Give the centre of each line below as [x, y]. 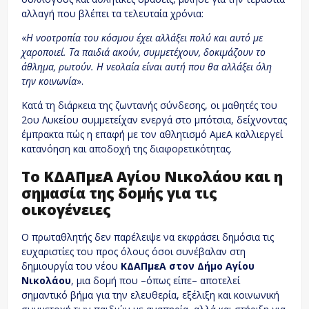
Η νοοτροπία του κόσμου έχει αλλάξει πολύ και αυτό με [144, 38]
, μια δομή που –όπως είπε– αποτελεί [156, 281]
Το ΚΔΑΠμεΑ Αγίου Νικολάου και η [152, 176]
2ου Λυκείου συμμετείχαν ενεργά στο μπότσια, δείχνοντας [154, 120]
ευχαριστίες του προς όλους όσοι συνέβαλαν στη [133, 252]
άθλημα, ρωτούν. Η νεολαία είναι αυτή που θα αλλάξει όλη [147, 67]
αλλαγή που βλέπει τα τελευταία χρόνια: [112, 14]
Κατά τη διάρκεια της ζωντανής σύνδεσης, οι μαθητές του [149, 106]
